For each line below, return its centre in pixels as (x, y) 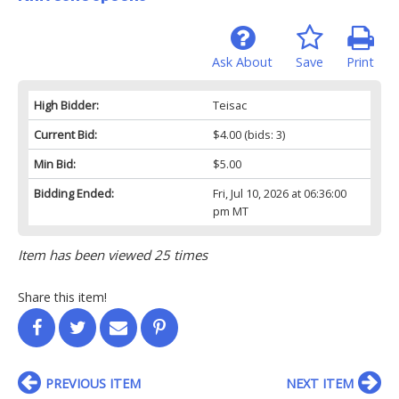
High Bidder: (66, 105)
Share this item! (62, 297)
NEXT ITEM (320, 383)
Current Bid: (65, 134)
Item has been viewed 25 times (113, 254)
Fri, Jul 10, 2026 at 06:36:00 (279, 193)
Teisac (229, 105)
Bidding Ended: (74, 193)
